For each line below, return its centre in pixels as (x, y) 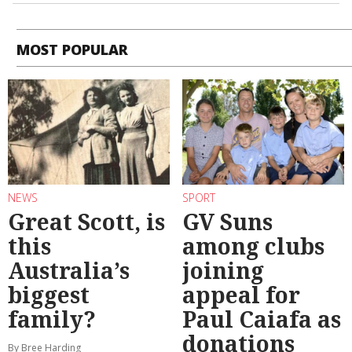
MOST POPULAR (73, 49)
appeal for (241, 295)
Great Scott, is (86, 222)
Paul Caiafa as (262, 319)
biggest (49, 295)
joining (223, 271)
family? (52, 319)
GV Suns (227, 222)
